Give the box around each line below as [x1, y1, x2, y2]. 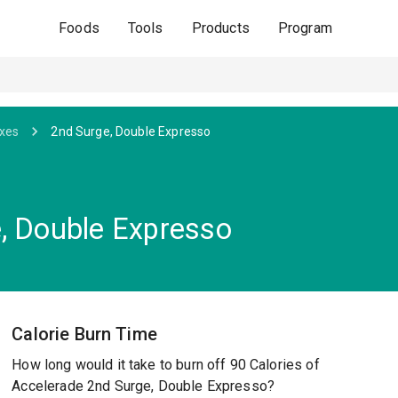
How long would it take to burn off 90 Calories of [12, 356, 320, 373]
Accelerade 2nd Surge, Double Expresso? [12, 378, 275, 394]
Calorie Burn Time [12, 323, 157, 345]
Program [277, 20, 332, 36]
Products [191, 20, 250, 36]
